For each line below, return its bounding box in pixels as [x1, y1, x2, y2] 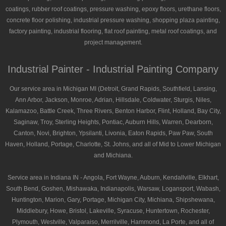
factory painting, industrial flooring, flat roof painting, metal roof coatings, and [9, 27, 217, 35]
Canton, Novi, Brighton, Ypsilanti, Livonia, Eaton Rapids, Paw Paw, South [13, 129, 213, 137]
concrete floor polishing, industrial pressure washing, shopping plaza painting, [6, 16, 220, 24]
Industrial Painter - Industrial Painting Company [8, 63, 218, 75]
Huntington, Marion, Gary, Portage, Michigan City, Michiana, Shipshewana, [11, 196, 215, 203]
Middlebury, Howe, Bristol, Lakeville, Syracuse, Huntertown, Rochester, [16, 207, 210, 214]
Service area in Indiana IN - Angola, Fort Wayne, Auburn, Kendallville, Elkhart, [7, 174, 219, 181]
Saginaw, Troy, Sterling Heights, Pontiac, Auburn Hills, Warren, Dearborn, [13, 118, 213, 126]
